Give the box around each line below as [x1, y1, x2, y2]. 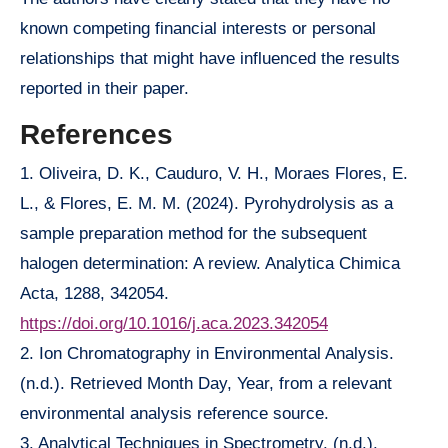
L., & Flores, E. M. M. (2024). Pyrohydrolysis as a [20, 194, 393, 214]
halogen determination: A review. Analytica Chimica [20, 254, 400, 274]
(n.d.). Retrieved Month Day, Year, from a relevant [20, 374, 392, 394]
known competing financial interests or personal [20, 18, 376, 38]
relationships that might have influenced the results [20, 48, 400, 68]
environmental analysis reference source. [20, 404, 329, 424]
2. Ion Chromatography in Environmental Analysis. [20, 344, 394, 364]
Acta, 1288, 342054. [20, 284, 169, 304]
